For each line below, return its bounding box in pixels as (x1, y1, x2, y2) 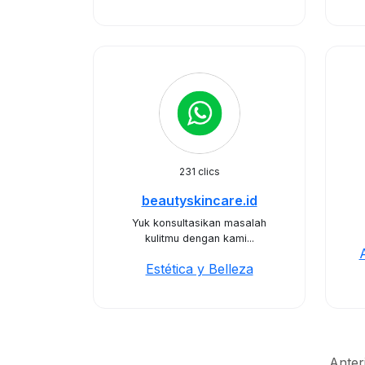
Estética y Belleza (145, 261, 253, 277)
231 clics (178, 165, 220, 178)
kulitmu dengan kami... (144, 232, 254, 244)
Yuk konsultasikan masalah (132, 217, 266, 229)
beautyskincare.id (141, 192, 257, 209)
